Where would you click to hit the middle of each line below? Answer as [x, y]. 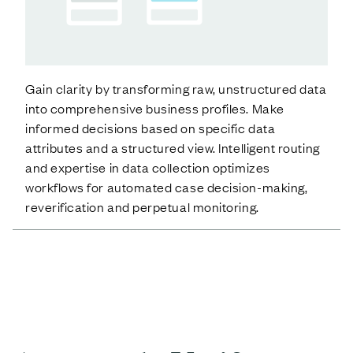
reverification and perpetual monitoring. [142, 206]
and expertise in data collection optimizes [148, 167]
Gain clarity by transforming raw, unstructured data [176, 88]
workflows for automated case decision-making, [167, 186]
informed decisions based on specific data [150, 127]
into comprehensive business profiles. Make [155, 108]
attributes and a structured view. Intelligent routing [173, 147]
